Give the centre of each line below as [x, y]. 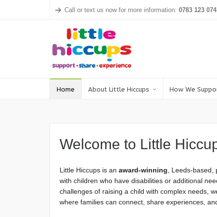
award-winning [143, 170]
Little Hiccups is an [89, 170]
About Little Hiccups [119, 89]
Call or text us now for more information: [122, 10]
